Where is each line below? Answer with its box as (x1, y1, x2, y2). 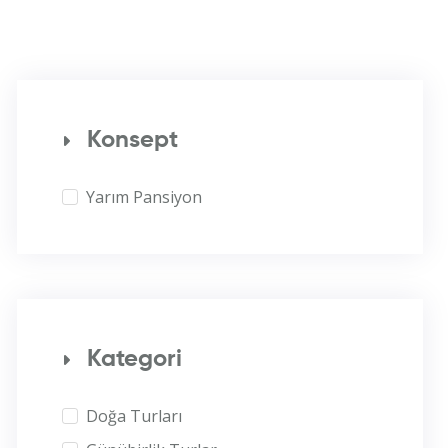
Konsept (87, 128, 178, 152)
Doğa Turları (86, 405, 182, 427)
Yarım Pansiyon (86, 186, 202, 208)
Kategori (87, 347, 182, 371)
